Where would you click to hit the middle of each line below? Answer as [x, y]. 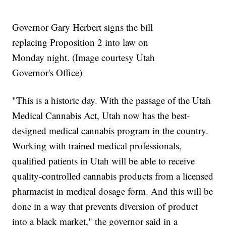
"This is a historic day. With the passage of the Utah [112, 100]
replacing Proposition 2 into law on [80, 42]
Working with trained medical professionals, [97, 146]
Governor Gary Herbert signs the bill [83, 27]
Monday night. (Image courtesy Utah [84, 58]
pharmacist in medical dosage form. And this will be [113, 191]
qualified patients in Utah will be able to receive [104, 161]
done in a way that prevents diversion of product [105, 206]
